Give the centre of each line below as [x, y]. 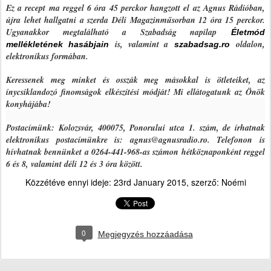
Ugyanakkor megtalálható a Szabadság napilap [119, 32]
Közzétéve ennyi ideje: [69, 182]
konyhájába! [28, 104]
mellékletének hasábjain [57, 44]
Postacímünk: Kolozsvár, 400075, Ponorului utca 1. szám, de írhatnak [135, 128]
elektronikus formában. [49, 57]
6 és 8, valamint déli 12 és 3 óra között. [74, 164]
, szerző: [204, 182]
